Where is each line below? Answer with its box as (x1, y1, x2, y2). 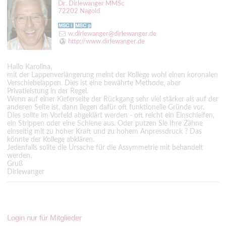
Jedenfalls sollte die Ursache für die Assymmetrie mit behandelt (7, 144, 203, 151)
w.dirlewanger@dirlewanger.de (68, 30, 157, 37)
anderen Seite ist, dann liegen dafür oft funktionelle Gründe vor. (7, 103, 204, 111)
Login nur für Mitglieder (7, 213, 82, 222)
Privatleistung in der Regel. (7, 87, 88, 95)
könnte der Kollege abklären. (7, 136, 94, 143)
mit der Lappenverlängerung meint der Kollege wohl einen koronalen (7, 71, 218, 79)
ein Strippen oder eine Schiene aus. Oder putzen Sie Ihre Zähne (7, 120, 203, 127)
